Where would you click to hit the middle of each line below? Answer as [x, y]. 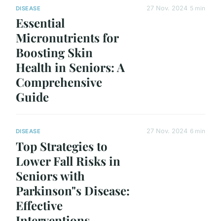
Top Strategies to [62, 146]
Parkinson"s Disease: [73, 190]
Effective [39, 205]
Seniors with [50, 175]
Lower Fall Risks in [68, 161]
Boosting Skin [54, 53]
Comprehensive [59, 82]
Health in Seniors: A [70, 67]
